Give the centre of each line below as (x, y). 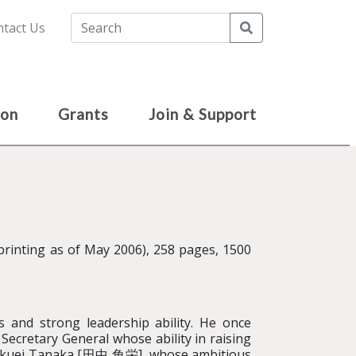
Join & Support (203, 114)
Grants (83, 114)
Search (272, 27)
